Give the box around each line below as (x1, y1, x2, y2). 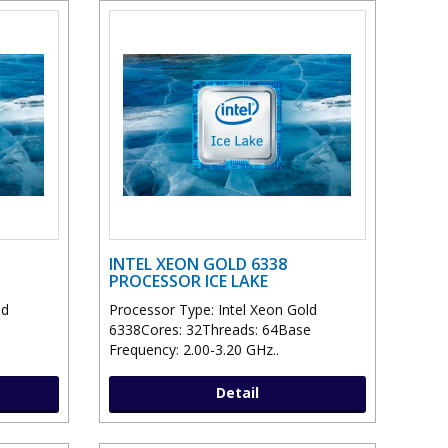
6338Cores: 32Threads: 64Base (108, 320, 311, 340)
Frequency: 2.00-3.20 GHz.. (108, 340, 279, 360)
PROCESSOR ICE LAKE (108, 270, 268, 293)
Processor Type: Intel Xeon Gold (108, 300, 317, 320)
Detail (215, 383, 259, 403)
